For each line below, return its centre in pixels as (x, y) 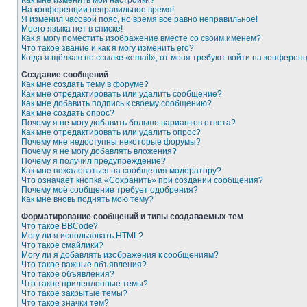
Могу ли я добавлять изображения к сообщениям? (120, 255)
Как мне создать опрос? (68, 113)
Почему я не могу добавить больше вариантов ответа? (128, 123)
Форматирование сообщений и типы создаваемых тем (132, 217)
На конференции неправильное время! (98, 10)
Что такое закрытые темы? (74, 293)
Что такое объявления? (68, 274)
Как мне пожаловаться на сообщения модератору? (121, 171)
